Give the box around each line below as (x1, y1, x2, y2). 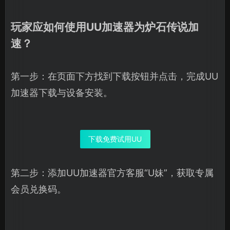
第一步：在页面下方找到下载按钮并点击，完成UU (11, 70, 218, 82)
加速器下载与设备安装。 (11, 87, 112, 98)
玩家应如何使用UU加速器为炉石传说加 (11, 20, 199, 33)
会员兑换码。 (11, 183, 66, 195)
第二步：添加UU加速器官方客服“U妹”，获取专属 (11, 167, 214, 178)
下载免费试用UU (88, 134, 142, 143)
